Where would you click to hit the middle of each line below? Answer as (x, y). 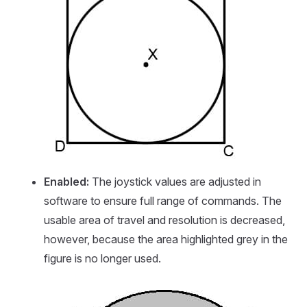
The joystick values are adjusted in (175, 182)
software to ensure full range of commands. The (163, 201)
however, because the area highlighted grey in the (166, 240)
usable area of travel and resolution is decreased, (164, 220)
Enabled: (66, 182)
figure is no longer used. (102, 259)
